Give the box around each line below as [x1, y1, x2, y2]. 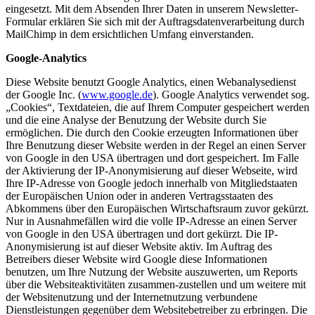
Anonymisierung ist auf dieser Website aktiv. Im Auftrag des [6, 240, 272, 253]
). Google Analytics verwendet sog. [153, 89, 309, 101]
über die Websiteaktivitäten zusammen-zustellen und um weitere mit [6, 278, 306, 291]
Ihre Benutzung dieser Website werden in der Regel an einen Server [6, 139, 306, 152]
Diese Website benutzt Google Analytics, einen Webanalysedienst [6, 76, 296, 89]
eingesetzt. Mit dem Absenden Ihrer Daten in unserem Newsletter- [6, 3, 298, 15]
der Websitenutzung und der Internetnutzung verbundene [6, 291, 257, 304]
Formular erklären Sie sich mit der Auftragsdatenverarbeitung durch [6, 15, 304, 28]
